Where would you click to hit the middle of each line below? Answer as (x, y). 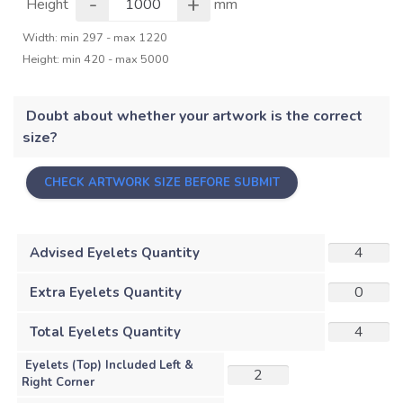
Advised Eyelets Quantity (115, 252)
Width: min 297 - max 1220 (95, 37)
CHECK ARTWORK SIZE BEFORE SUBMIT (162, 182)
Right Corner (58, 382)
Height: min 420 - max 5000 (96, 59)
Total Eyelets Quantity (105, 331)
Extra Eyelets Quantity (106, 292)
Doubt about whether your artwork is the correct (194, 116)
